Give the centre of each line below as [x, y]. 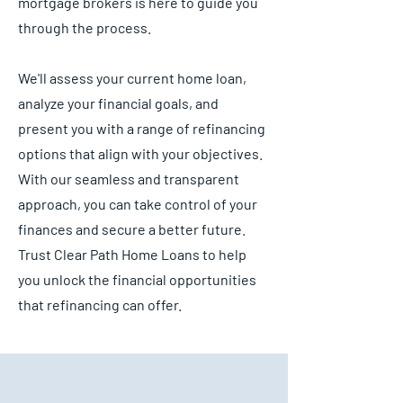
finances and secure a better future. [132, 229]
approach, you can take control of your [138, 204]
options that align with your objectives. [140, 153]
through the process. [85, 27]
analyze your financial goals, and [118, 103]
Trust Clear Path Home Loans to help [132, 254]
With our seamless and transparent [129, 179]
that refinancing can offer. [100, 304]
